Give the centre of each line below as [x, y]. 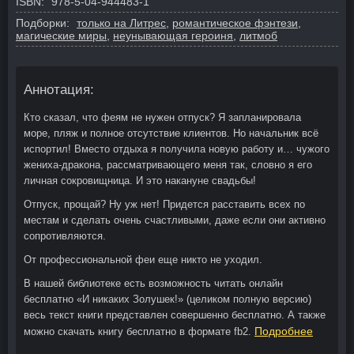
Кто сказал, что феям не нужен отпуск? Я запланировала [162, 117]
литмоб [258, 36]
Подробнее [284, 331]
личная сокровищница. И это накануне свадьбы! [140, 181]
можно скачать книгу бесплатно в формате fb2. [139, 331]
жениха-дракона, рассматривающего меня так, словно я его [168, 165]
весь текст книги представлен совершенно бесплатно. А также [175, 315]
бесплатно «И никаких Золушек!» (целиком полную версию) [168, 299]
